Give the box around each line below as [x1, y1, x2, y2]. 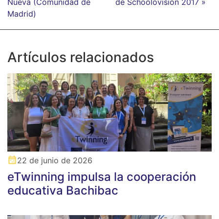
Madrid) [7, 9, 36, 19]
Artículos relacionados [7, 49, 154, 66]
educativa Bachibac [7, 183, 118, 198]
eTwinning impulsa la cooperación [7, 170, 196, 184]
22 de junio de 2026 [17, 155, 92, 166]
